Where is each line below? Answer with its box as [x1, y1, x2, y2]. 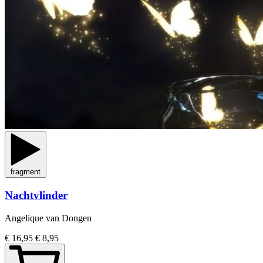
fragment [11, 167, 41, 177]
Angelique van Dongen [5, 213, 92, 223]
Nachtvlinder [5, 188, 68, 201]
